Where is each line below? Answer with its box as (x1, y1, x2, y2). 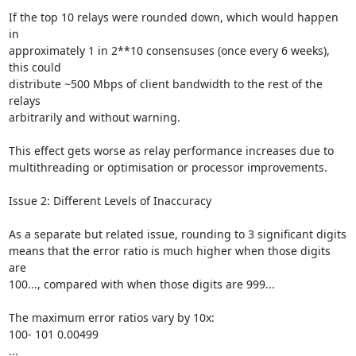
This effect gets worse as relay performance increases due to (8, 143, 334, 158)
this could (8, 60, 61, 75)
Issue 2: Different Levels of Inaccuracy (8, 193, 211, 208)
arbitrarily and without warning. (8, 110, 180, 125)
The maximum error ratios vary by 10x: (8, 310, 215, 325)
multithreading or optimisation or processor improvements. (8, 160, 327, 175)
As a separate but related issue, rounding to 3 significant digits (8, 226, 346, 242)
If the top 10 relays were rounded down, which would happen (8, 10, 339, 25)
